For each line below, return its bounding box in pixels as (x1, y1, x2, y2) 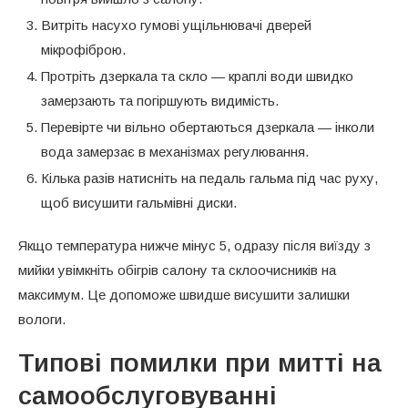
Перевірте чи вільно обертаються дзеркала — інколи (41, 118, 374, 135)
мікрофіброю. (41, 41, 126, 57)
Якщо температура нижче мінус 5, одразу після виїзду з (18, 237, 371, 253)
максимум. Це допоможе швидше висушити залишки (18, 286, 350, 302)
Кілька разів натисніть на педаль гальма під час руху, (41, 169, 378, 186)
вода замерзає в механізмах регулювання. (41, 143, 309, 159)
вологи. (18, 311, 66, 327)
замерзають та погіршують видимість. (41, 92, 279, 108)
